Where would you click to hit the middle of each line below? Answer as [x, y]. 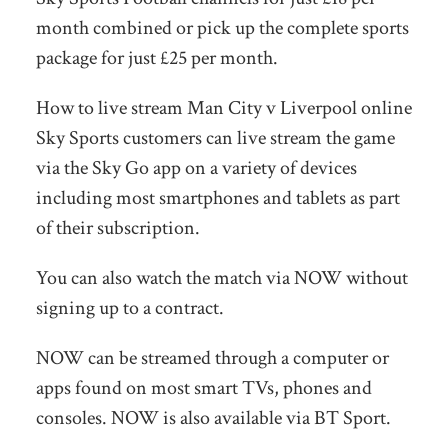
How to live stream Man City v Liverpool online [223, 107]
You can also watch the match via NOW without [221, 277]
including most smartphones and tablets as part [217, 197]
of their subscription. [117, 227]
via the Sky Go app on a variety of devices [196, 167]
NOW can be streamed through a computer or [212, 357]
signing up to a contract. [129, 307]
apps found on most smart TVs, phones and [203, 387]
